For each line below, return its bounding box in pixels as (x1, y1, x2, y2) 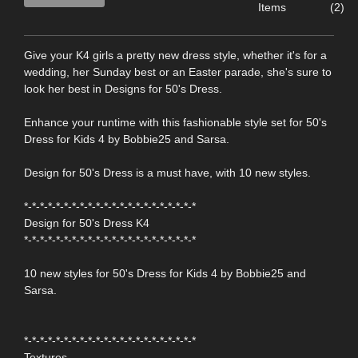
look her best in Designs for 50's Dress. (24, 82, 222, 95)
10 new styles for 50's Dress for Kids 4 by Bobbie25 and (24, 266, 306, 280)
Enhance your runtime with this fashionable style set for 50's (24, 115, 327, 129)
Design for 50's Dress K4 (24, 216, 149, 229)
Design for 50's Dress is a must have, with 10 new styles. (24, 165, 311, 179)
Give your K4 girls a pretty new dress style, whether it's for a (24, 48, 327, 62)
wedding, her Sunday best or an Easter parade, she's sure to (24, 65, 332, 78)
